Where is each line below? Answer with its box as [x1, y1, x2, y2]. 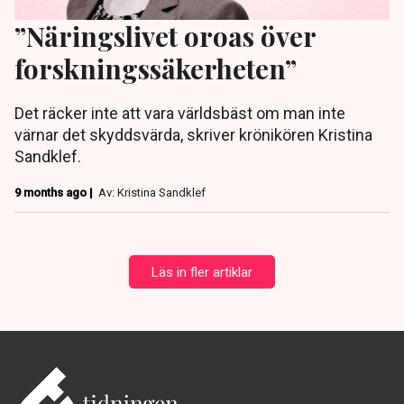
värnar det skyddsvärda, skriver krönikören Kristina [14, 125, 372, 145]
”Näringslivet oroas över [14, 18, 316, 54]
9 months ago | [14, 186, 96, 200]
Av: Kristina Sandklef [98, 186, 206, 200]
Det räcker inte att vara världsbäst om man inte [14, 104, 345, 124]
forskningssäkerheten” [14, 50, 297, 87]
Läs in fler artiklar [151, 264, 252, 281]
